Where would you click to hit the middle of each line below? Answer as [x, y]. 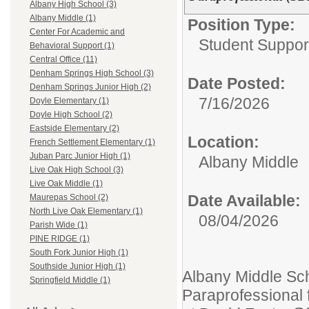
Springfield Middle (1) [70, 280]
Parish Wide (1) [59, 225]
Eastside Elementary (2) [74, 129]
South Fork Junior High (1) [79, 253]
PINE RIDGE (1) [60, 239]
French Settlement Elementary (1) [92, 142]
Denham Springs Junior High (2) [90, 87]
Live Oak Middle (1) [66, 184]
